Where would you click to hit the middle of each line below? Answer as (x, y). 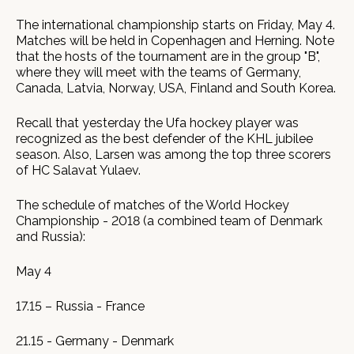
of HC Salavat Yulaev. (78, 170)
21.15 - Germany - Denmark (95, 341)
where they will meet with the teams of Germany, (158, 72)
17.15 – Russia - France (80, 306)
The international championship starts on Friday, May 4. (175, 25)
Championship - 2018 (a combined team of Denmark (169, 221)
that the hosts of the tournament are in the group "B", (168, 56)
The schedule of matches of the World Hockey (153, 205)
